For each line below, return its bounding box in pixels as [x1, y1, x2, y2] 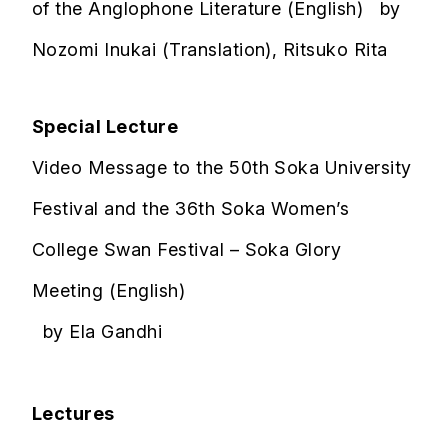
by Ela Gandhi [32, 321, 163, 343]
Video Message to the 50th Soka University [32, 157, 412, 179]
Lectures [32, 403, 115, 425]
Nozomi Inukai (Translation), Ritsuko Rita [32, 39, 388, 61]
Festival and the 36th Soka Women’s [32, 198, 350, 220]
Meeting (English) [32, 280, 186, 302]
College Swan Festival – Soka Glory [32, 239, 342, 261]
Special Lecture [32, 116, 179, 138]
